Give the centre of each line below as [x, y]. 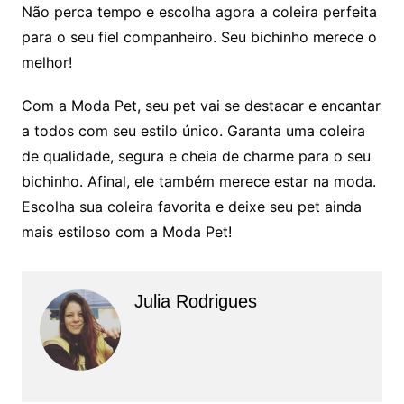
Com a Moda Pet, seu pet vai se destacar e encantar [201, 105]
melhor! [46, 62]
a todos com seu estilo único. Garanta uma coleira [193, 130]
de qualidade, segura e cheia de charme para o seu [196, 156]
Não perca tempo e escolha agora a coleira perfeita [199, 11]
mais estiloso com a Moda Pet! [126, 231]
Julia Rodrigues [195, 301]
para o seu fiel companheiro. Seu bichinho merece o [199, 37]
